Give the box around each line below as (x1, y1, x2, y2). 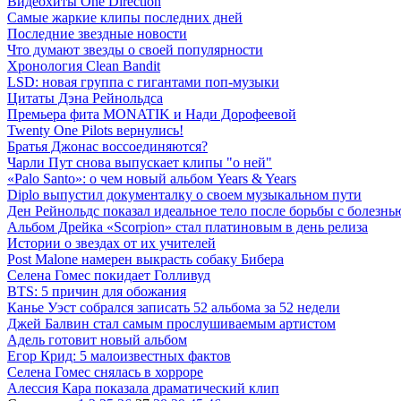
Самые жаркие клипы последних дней (7, 10, 243, 26)
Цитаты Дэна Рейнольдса (7, 90, 163, 107)
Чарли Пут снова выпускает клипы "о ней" (7, 155, 272, 171)
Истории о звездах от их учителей (7, 235, 216, 252)
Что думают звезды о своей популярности (7, 42, 263, 58)
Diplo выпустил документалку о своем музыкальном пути (7, 187, 362, 203)
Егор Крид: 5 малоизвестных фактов (7, 348, 231, 364)
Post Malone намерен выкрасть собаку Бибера (7, 252, 284, 268)
